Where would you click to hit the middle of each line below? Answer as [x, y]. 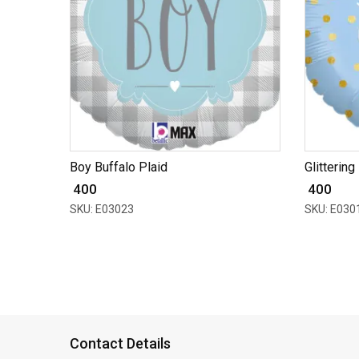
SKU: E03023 [102, 209]
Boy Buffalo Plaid [119, 167]
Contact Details [120, 343]
